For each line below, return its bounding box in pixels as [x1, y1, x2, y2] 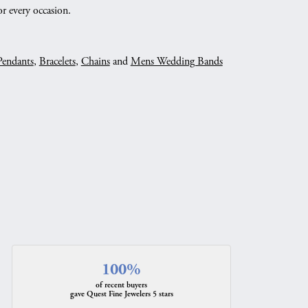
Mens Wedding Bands [130, 54, 223, 69]
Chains [80, 54, 110, 69]
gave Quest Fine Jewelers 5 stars [69, 289, 173, 299]
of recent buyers [96, 280, 148, 290]
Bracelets [38, 54, 76, 69]
